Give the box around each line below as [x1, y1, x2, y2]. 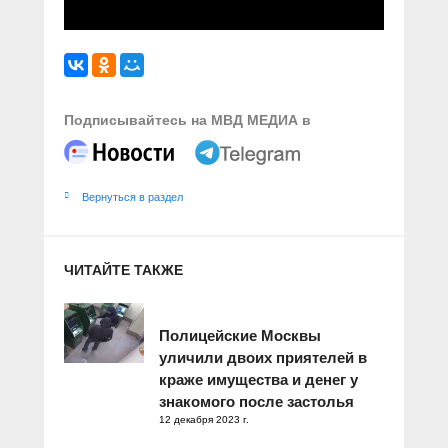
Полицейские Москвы [159, 326, 321, 344]
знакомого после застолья [159, 392, 354, 410]
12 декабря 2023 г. [159, 413, 249, 425]
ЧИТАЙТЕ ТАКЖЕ [64, 261, 183, 278]
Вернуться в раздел [82, 190, 183, 203]
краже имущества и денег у [159, 370, 358, 388]
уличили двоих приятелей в [159, 348, 367, 366]
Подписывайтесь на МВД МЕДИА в [64, 111, 311, 128]
